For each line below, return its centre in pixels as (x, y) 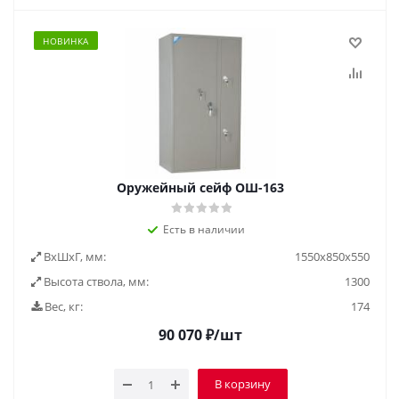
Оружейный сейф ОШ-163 (200, 187)
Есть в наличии (204, 229)
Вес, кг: (62, 306)
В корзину (242, 384)
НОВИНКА (66, 41)
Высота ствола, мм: (95, 281)
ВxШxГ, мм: (73, 256)
